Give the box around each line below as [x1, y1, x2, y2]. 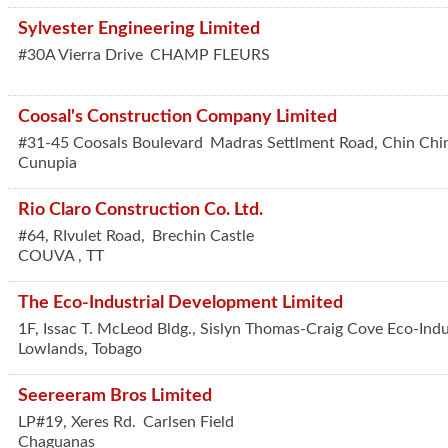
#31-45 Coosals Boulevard [18, 135, 207, 151]
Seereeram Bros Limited [18, 387, 212, 404]
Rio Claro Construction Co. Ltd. [18, 201, 263, 218]
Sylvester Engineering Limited [18, 20, 260, 37]
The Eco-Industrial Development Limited [18, 294, 343, 311]
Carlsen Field [143, 414, 234, 430]
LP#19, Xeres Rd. [18, 414, 136, 430]
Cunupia [18, 155, 77, 171]
